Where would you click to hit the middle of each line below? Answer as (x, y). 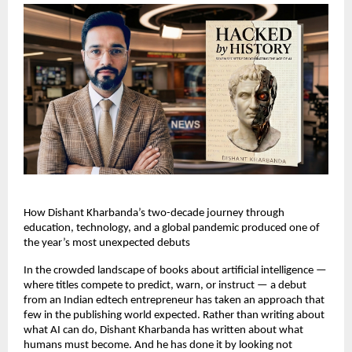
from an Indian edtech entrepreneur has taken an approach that (174, 301)
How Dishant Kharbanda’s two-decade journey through (154, 214)
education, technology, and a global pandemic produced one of (172, 229)
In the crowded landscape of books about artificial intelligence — (175, 271)
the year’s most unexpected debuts (107, 244)
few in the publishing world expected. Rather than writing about (174, 316)
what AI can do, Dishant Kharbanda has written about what (163, 331)
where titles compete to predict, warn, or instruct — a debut (165, 286)
